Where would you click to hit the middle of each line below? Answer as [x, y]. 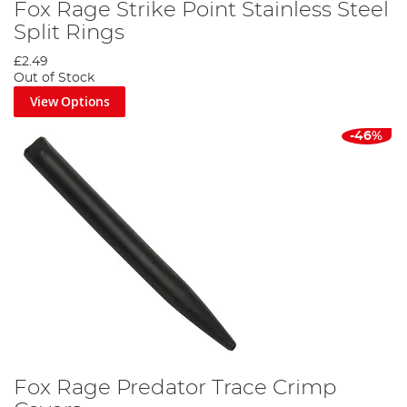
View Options [69, 102]
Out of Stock [54, 79]
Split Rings [69, 33]
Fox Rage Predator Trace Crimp [175, 387]
